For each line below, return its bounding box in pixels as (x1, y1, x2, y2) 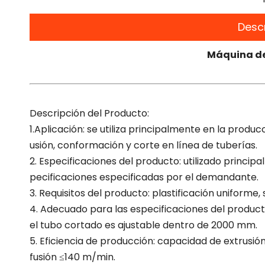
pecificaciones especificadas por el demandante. (30, 170, 258, 185)
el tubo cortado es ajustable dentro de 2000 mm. (30, 218, 257, 232)
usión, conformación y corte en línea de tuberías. (30, 138, 257, 153)
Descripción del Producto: (30, 106, 149, 121)
